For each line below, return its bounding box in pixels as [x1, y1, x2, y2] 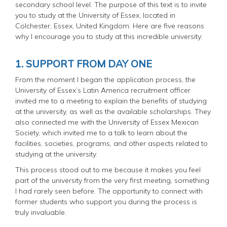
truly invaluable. [15, 207, 66, 217]
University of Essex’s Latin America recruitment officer [15, 85, 191, 95]
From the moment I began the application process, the [15, 74, 196, 84]
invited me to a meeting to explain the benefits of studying [15, 96, 207, 105]
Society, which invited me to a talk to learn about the [15, 128, 187, 137]
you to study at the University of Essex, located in [15, 10, 175, 20]
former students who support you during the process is [15, 197, 197, 206]
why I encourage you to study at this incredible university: [15, 31, 203, 41]
